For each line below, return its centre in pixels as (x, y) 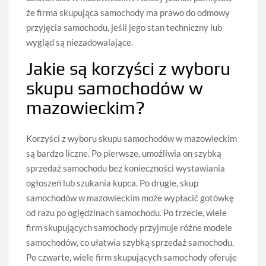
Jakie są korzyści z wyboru (129, 69)
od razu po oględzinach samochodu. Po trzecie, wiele (127, 212)
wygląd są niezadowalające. (80, 42)
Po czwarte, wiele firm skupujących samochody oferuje (132, 257)
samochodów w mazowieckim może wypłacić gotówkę (130, 197)
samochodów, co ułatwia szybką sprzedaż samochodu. (130, 242)
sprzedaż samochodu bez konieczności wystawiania (126, 168)
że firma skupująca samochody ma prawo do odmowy (128, 13)
